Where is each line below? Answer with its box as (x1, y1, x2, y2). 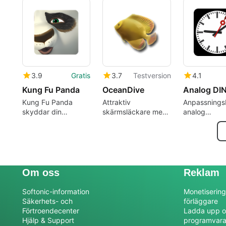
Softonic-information (22, 187, 89, 196)
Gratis (71, 71, 91, 80)
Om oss (22, 166, 60, 178)
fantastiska (102, 117, 139, 126)
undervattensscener (102, 126, 169, 135)
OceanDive (102, 84, 145, 95)
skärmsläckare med (102, 107, 167, 116)
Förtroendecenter (22, 206, 79, 215)
